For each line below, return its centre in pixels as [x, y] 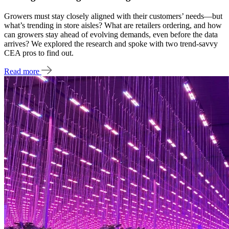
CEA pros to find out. [39, 53]
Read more [23, 72]
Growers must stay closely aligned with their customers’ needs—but [113, 16]
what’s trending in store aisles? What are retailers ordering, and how [113, 25]
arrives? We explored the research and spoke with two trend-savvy [111, 43]
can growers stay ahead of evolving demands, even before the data [111, 34]
